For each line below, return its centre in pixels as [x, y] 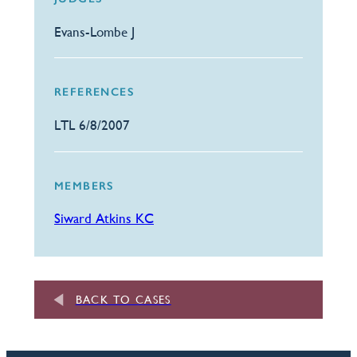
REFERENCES [94, 92]
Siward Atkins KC [104, 219]
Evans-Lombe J [94, 31]
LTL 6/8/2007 [92, 125]
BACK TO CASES [123, 299]
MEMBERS [84, 186]
